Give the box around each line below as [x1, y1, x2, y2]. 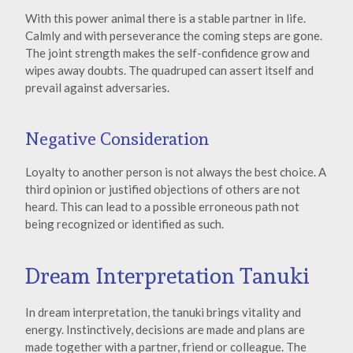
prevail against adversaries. [25, 80, 169, 95]
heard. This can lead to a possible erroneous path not [25, 199, 299, 214]
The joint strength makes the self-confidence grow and [25, 46, 310, 61]
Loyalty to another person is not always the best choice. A [25, 164, 326, 179]
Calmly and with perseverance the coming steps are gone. [25, 28, 322, 43]
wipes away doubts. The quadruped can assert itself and [25, 63, 314, 78]
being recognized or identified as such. [25, 216, 224, 231]
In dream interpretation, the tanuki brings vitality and [25, 305, 301, 320]
